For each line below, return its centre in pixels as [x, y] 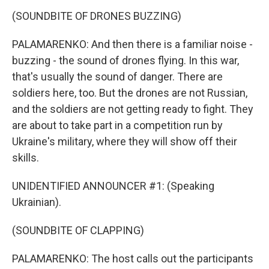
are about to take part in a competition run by [117, 125]
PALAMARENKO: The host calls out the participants [133, 258]
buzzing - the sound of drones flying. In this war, [125, 60]
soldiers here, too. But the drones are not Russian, [130, 93]
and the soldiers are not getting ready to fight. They [133, 109]
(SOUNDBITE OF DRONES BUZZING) [97, 16]
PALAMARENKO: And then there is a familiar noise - [132, 44]
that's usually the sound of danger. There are [117, 77]
